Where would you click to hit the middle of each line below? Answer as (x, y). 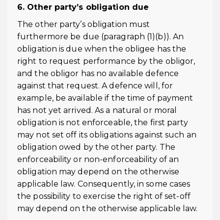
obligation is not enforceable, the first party (103, 123)
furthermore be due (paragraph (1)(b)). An (101, 37)
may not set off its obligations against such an (107, 135)
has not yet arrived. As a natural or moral (97, 110)
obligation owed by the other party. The (96, 147)
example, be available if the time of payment (105, 98)
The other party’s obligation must (84, 24)
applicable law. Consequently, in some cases (104, 184)
